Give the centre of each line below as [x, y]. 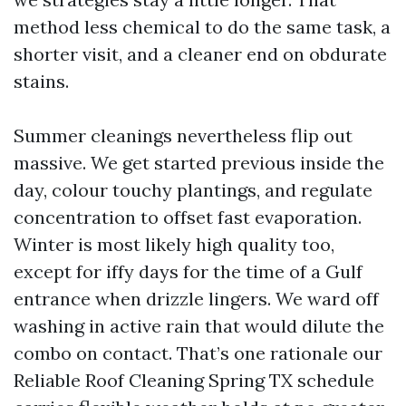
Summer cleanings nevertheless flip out [183, 135]
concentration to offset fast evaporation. [188, 217]
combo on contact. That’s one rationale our [198, 353]
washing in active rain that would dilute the [199, 326]
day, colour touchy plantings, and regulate [193, 190]
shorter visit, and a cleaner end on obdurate [200, 54]
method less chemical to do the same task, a [202, 27]
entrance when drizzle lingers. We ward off [196, 299]
